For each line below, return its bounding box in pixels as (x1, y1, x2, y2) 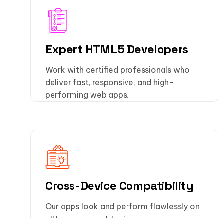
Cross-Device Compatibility (45, 178, 194, 193)
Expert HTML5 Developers (45, 41, 188, 57)
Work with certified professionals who (45, 64, 190, 74)
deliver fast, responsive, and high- (45, 77, 174, 87)
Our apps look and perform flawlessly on (45, 201, 200, 211)
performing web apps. (45, 90, 129, 100)
